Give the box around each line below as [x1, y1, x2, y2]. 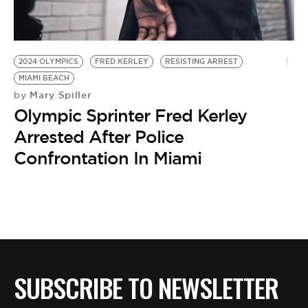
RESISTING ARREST [165, 57, 238, 66]
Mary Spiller [26, 89, 92, 101]
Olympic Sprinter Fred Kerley [14, 104, 247, 126]
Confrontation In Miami [14, 147, 201, 169]
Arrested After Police [14, 126, 184, 148]
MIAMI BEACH [19, 74, 69, 82]
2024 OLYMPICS [19, 57, 78, 66]
